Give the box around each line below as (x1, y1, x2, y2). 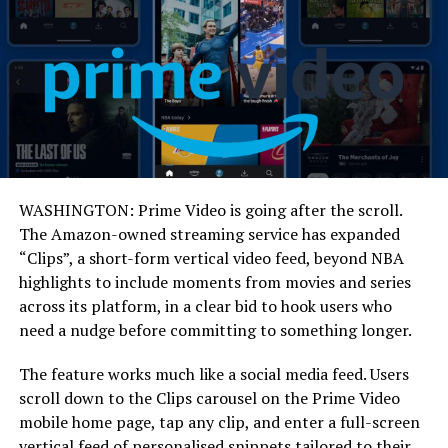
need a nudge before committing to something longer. (18, 319, 412, 342)
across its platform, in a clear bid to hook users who (18, 295, 392, 318)
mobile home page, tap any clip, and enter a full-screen (18, 411, 420, 434)
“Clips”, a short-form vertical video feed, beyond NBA (18, 247, 404, 270)
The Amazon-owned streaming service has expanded (18, 223, 400, 246)
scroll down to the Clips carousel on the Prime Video (18, 387, 400, 410)
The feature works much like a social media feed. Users (18, 363, 409, 386)
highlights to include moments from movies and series (18, 271, 411, 294)
